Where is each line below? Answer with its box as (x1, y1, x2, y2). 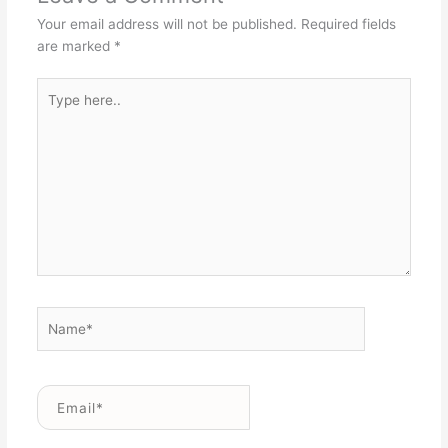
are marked (36, 38, 114, 55)
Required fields (300, 16, 396, 33)
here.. (35, 101, 73, 118)
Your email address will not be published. (36, 16, 297, 33)
